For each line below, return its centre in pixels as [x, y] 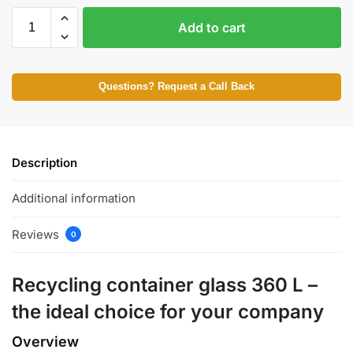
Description [45, 162]
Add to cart [212, 27]
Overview [45, 341]
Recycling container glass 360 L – [165, 284]
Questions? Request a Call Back [176, 86]
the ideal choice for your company [168, 311]
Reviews [37, 234]
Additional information [74, 199]
